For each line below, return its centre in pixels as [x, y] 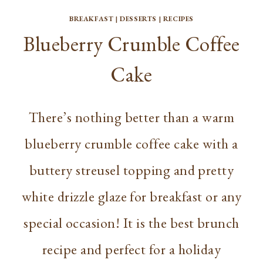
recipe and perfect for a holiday [131, 249]
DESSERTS [138, 18]
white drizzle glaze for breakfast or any [131, 196]
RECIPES [178, 18]
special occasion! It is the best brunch [131, 222]
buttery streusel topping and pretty [131, 170]
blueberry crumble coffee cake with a [131, 143]
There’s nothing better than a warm [131, 117]
